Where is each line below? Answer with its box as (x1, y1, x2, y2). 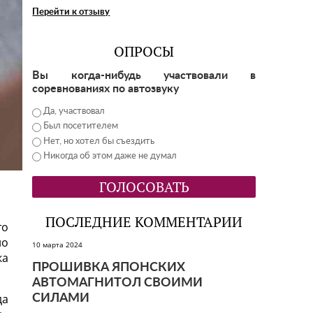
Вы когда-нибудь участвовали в (32, 70, 256, 81)
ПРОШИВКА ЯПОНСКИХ (32, 261, 186, 275)
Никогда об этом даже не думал (43, 151, 177, 161)
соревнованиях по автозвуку (32, 83, 180, 94)
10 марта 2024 (32, 240, 83, 250)
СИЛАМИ (32, 292, 90, 305)
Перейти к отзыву (32, 8, 110, 17)
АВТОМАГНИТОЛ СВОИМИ (32, 277, 203, 290)
